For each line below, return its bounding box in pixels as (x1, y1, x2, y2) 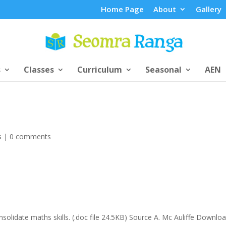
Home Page (100, 4, 144, 15)
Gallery (195, 4, 221, 15)
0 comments (10, 131, 51, 141)
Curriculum (77, 64, 122, 75)
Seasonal (145, 64, 182, 75)
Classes (23, 64, 54, 75)
